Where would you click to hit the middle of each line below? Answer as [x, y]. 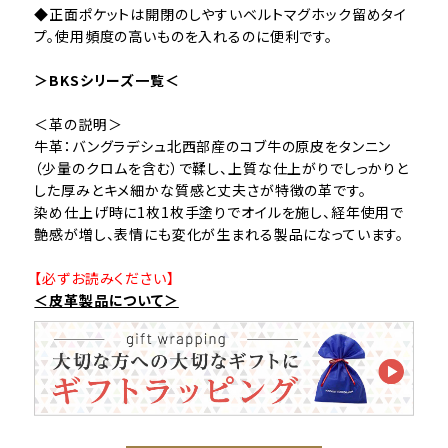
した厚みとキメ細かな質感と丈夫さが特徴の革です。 [200, 190]
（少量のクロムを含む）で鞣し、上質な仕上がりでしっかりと [221, 168]
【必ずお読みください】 [104, 278]
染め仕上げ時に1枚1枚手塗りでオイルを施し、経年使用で [219, 212]
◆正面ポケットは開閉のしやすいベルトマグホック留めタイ [221, 14]
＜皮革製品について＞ [106, 300]
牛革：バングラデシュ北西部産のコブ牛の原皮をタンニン [213, 146]
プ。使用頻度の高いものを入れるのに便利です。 [183, 36]
